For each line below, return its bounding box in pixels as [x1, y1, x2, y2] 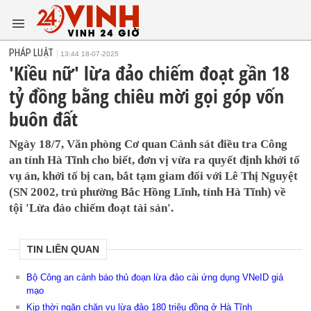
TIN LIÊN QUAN [27, 244, 100, 255]
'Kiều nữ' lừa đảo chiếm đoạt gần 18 [9, 60, 290, 86]
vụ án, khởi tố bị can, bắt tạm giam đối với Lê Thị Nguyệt [9, 169, 299, 183]
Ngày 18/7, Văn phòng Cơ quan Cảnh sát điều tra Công [9, 137, 288, 151]
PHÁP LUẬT [9, 47, 54, 58]
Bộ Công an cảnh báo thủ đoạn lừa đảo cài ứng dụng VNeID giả [26, 272, 284, 283]
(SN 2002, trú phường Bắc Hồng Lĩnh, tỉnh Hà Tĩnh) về [9, 185, 287, 199]
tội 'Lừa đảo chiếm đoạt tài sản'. [9, 201, 174, 215]
